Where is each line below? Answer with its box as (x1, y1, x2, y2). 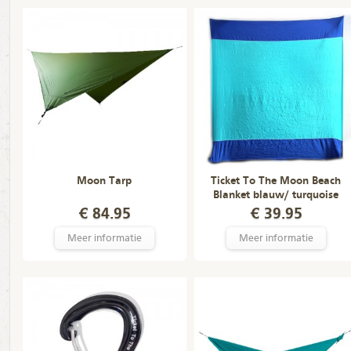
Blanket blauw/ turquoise (213, 190, 338, 201)
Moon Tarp (77, 175, 132, 186)
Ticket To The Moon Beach (211, 175, 341, 186)
